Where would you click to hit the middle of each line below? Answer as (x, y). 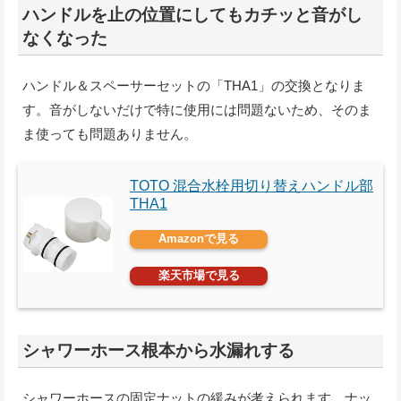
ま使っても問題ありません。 (110, 134)
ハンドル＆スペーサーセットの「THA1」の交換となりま (194, 86)
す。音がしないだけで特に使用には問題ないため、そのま (197, 110)
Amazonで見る (199, 239)
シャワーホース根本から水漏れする (158, 351)
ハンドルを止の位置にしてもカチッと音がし (192, 15)
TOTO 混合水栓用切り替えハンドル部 (252, 186)
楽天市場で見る (199, 276)
